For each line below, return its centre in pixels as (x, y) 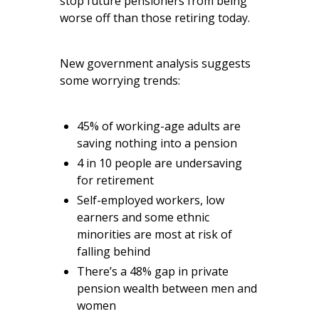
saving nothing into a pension (157, 143)
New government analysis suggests (155, 63)
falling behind (114, 251)
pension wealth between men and (167, 288)
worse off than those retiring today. (155, 17)
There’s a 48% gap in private (153, 271)
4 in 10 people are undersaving (159, 163)
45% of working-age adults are (159, 126)
